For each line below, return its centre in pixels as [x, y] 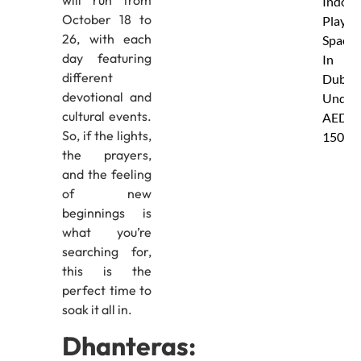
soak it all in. [97, 309]
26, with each [107, 38]
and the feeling [107, 174]
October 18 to [107, 19]
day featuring [107, 58]
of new [107, 193]
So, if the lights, [107, 135]
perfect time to [107, 290]
